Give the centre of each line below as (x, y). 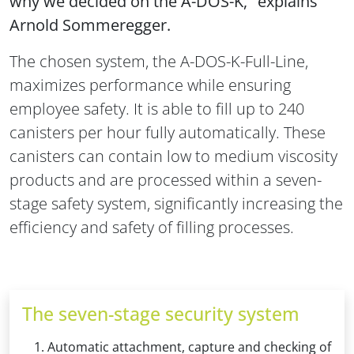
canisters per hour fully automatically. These (168, 132)
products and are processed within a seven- (166, 179)
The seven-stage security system (161, 313)
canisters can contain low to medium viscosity (173, 156)
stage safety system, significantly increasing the (176, 203)
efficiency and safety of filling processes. (152, 227)
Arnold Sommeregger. (90, 24)
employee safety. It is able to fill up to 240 (157, 108)
